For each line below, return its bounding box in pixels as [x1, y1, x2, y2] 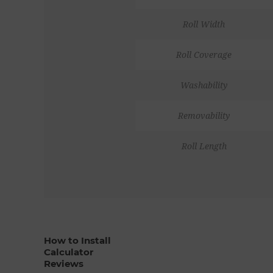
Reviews [44, 257, 83, 269]
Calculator [44, 246, 93, 258]
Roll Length [181, 141, 227, 151]
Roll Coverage [176, 49, 232, 60]
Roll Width [183, 19, 225, 29]
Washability [180, 80, 227, 90]
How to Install [44, 234, 111, 246]
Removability [178, 110, 230, 121]
